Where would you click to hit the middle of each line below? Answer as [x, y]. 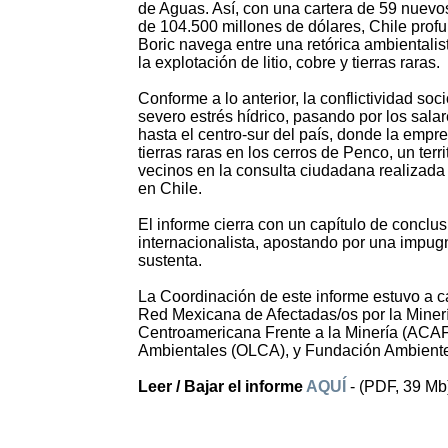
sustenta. [170, 261]
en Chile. [170, 189]
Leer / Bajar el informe [222, 387]
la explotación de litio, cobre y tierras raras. [289, 63]
